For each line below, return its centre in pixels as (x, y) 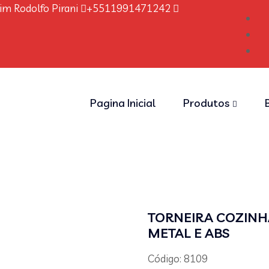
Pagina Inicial (123, 103)
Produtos (206, 103)
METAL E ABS (189, 233)
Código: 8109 (178, 258)
